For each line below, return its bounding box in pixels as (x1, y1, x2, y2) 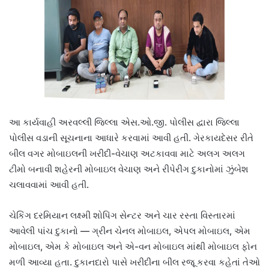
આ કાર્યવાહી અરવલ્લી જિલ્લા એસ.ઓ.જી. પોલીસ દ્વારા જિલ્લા (9, 116, 240, 128)
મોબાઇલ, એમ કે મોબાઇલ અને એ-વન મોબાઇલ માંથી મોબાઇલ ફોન (9, 240, 257, 252)
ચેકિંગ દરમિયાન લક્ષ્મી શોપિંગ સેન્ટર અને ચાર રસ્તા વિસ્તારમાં (9, 209, 235, 221)
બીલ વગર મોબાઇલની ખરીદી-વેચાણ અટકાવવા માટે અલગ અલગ (9, 147, 245, 159)
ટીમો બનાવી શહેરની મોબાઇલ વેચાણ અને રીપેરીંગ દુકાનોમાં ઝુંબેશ (9, 163, 249, 175)
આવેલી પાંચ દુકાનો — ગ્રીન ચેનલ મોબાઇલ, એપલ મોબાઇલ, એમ (9, 225, 250, 237)
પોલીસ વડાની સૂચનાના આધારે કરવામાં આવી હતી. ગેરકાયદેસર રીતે (9, 131, 253, 144)
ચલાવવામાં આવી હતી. (9, 178, 89, 190)
